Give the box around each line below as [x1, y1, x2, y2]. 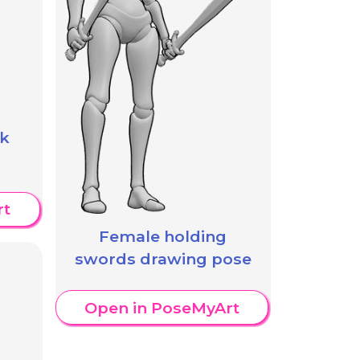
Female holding [99, 226, 227, 246]
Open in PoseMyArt [84, 297, 239, 317]
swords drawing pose [74, 248, 252, 268]
